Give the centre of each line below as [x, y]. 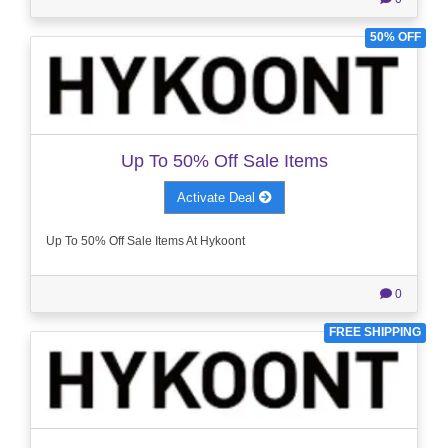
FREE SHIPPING [375, 331]
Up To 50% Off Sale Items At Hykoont [145, 240]
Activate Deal [217, 197]
